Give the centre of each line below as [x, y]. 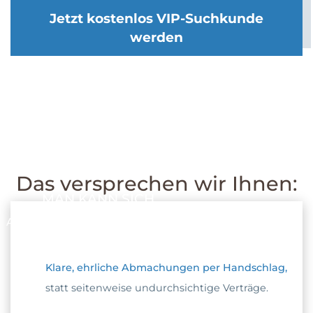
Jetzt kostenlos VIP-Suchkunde [156, 18]
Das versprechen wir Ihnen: [156, 184]
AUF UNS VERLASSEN [65, 221]
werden [156, 37]
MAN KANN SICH [98, 198]
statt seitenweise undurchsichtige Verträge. [156, 287]
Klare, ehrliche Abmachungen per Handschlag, [166, 267]
